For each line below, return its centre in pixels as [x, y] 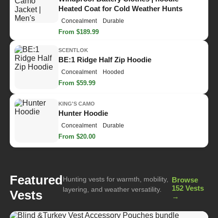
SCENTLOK [73, 50]
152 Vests [188, 188]
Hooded [113, 72]
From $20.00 [77, 137]
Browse [185, 180]
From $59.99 [77, 83]
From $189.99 [79, 32]
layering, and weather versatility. [112, 190]
